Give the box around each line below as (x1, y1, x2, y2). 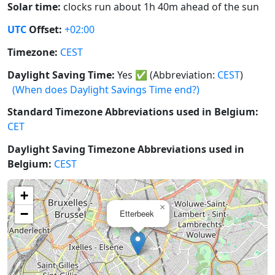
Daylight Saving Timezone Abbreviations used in (7, 142, 244, 157)
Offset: (26, 23, 62, 37)
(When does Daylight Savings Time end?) (12, 82, 199, 96)
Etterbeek (120, 207, 153, 219)
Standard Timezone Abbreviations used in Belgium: (7, 105, 258, 119)
